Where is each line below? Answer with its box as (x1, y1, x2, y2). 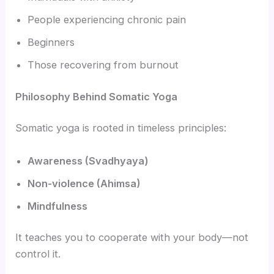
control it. (15, 248, 61, 261)
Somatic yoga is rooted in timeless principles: (15, 122, 227, 135)
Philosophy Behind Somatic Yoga (15, 90, 178, 103)
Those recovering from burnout (28, 59, 179, 72)
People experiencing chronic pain (28, 13, 187, 26)
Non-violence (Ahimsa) (28, 177, 141, 190)
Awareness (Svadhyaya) (28, 154, 149, 167)
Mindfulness (28, 199, 88, 212)
